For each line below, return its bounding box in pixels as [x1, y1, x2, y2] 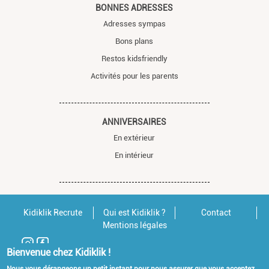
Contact [201, 207, 231, 217]
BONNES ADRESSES [95, 2, 174, 13]
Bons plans [115, 36, 154, 46]
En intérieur [115, 150, 154, 160]
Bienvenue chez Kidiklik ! [7, 247, 111, 258]
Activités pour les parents [90, 71, 178, 80]
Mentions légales [102, 220, 167, 230]
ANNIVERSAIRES [102, 116, 167, 127]
